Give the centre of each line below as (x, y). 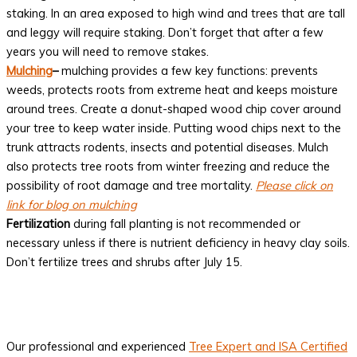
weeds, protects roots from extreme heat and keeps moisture (172, 89)
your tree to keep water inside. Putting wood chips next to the (174, 127)
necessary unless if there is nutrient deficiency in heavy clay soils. (178, 242)
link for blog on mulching (72, 204)
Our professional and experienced (98, 347)
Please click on (294, 185)
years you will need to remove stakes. (111, 51)
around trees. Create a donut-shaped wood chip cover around (174, 108)
